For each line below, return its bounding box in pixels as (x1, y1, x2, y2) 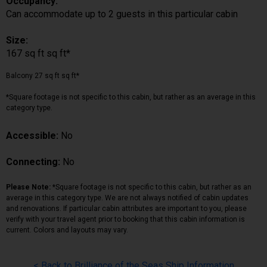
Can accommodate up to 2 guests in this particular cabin (6, 8, 238, 20)
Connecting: (6, 156, 63, 167)
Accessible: (6, 129, 61, 141)
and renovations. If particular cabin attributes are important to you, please (6, 204, 247, 213)
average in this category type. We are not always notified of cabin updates (6, 193, 249, 202)
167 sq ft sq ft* (6, 47, 70, 59)
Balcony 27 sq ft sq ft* (6, 71, 79, 80)
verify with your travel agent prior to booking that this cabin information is (6, 215, 245, 223)
